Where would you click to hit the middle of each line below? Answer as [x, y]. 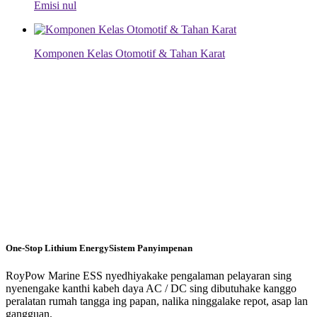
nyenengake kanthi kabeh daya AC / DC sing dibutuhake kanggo [151, 289]
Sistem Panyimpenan [151, 248]
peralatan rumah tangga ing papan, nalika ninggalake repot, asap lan [157, 301]
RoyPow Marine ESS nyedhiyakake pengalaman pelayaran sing [149, 276]
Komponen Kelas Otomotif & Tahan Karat [129, 53]
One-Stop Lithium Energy [57, 248]
